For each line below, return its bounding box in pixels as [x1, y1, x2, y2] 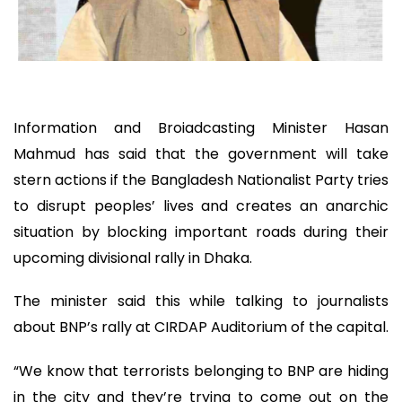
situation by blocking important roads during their [13, 221, 389, 242]
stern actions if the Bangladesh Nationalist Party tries [13, 169, 389, 190]
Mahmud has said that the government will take [13, 143, 389, 164]
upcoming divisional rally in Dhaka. [13, 247, 252, 268]
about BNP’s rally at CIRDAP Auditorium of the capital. [13, 317, 389, 338]
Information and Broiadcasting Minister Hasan [13, 117, 389, 138]
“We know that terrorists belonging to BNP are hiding [13, 360, 389, 381]
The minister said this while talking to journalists [13, 291, 389, 312]
